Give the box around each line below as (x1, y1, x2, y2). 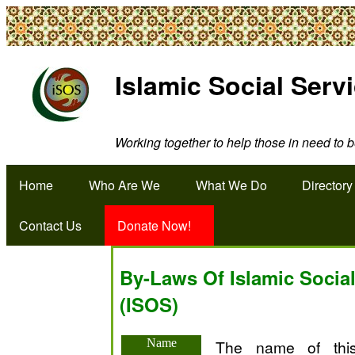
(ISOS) (120, 290, 178, 318)
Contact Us (19, 216, 82, 235)
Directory (302, 175, 353, 194)
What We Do (195, 175, 267, 194)
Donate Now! (116, 216, 191, 235)
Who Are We (88, 175, 160, 194)
